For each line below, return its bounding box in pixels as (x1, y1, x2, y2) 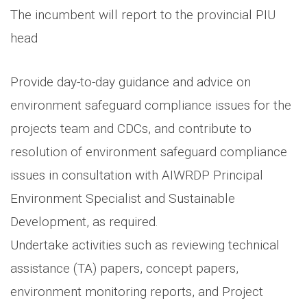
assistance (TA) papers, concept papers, (10, 260, 238, 276)
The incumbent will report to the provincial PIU (10, 6, 275, 23)
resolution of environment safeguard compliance (10, 143, 287, 160)
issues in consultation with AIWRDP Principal (10, 167, 263, 183)
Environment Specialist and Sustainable (10, 190, 235, 206)
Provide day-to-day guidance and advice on (10, 73, 251, 90)
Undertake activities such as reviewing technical (10, 236, 280, 253)
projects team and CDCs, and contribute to (10, 120, 251, 136)
